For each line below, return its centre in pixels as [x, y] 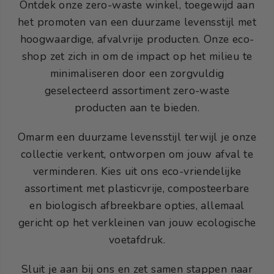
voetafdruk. [137, 239]
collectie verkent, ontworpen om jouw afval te [137, 154]
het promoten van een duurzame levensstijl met [137, 22]
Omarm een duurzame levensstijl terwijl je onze [137, 137]
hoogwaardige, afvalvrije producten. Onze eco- [137, 39]
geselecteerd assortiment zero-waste [137, 90]
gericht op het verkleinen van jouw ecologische [137, 222]
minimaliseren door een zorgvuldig [137, 73]
